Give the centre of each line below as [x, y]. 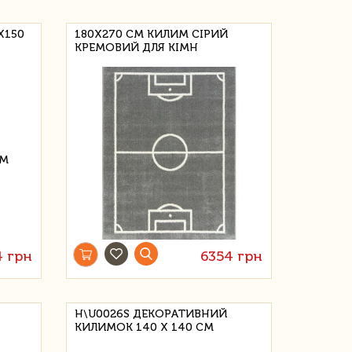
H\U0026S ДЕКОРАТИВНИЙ [151, 314]
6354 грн [231, 256]
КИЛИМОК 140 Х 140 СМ [145, 327]
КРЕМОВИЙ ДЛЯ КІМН [137, 48]
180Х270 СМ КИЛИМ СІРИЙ [152, 34]
